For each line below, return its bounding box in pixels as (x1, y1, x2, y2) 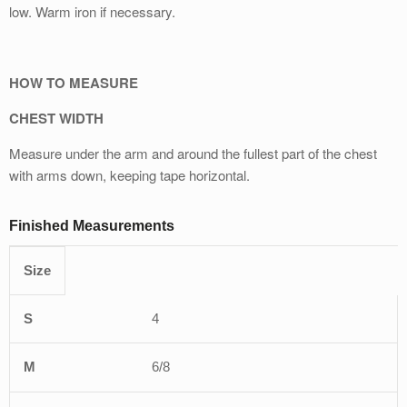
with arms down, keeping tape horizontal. (9, 165, 250, 185)
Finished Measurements (9, 218, 174, 234)
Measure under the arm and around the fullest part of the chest (9, 144, 377, 164)
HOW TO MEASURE (9, 73, 138, 94)
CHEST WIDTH (9, 108, 104, 129)
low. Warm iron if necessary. (9, 2, 175, 22)
